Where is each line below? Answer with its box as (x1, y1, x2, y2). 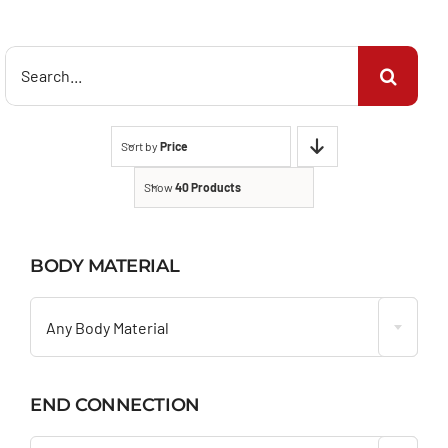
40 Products (175, 180, 241, 195)
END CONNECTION (29, 393, 200, 416)
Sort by (120, 139, 160, 154)
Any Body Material (45, 317, 169, 337)
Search (3, 48, 60, 71)
